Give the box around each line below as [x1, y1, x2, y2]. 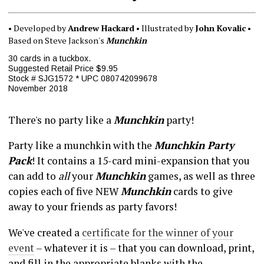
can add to [8, 169, 58, 183]
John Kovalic [194, 22, 246, 34]
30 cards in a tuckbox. [8, 54, 91, 64]
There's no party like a [8, 113, 114, 127]
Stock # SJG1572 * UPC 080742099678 [8, 74, 157, 84]
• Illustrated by [134, 22, 195, 34]
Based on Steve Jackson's [8, 35, 106, 47]
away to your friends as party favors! [8, 200, 177, 214]
